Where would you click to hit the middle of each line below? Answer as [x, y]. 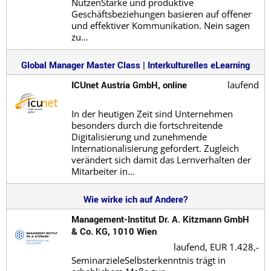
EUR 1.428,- [235, 247]
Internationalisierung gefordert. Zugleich [155, 148]
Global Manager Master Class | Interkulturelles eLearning [135, 64]
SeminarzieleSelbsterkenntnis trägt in [148, 260]
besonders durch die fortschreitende [147, 125]
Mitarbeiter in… [103, 171]
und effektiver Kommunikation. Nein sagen [160, 25]
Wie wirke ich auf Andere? [135, 199]
